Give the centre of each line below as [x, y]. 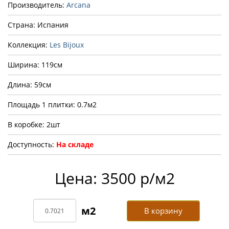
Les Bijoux [67, 45]
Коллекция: [29, 45]
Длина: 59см [29, 85]
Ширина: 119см [35, 65]
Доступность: [32, 145]
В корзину [164, 210]
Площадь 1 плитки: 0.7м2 [52, 105]
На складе [75, 145]
